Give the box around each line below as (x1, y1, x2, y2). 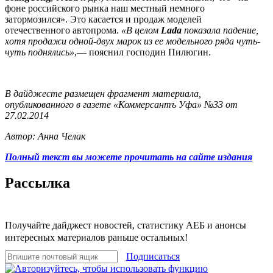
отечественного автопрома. (5, 24, 121, 35)
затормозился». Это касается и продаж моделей (5, 13, 202, 24)
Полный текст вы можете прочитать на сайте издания (5, 151, 252, 162)
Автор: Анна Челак (5, 130, 85, 141)
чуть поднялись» (5, 46, 74, 57)
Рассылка (5, 174, 70, 191)
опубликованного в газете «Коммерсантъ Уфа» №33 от (5, 99, 238, 110)
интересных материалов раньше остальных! (5, 232, 188, 243)
